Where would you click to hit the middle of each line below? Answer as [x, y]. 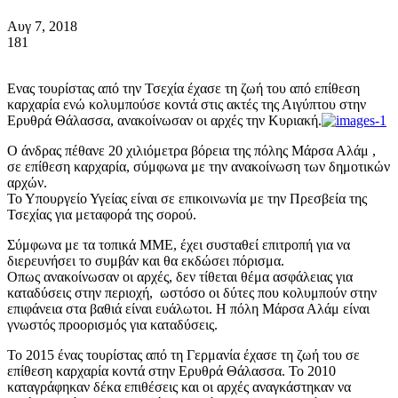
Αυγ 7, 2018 [42, 26]
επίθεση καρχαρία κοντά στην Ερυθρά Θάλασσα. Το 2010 [171, 370]
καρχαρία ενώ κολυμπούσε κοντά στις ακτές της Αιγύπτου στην [187, 104]
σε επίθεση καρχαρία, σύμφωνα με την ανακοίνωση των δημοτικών [199, 166]
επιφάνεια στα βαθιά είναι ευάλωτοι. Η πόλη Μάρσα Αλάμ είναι [188, 308]
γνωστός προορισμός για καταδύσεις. [112, 324]
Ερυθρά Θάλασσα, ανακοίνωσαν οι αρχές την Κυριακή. [164, 120]
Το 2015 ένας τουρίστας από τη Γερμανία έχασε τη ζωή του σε [183, 354]
